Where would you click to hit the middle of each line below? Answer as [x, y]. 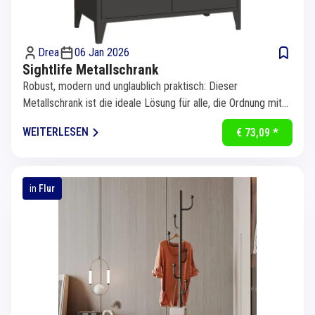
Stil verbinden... [56, 120]
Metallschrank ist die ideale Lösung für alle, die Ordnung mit [152, 103]
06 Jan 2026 [102, 52]
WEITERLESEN [56, 132]
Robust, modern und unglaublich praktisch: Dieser [130, 86]
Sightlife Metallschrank [91, 69]
